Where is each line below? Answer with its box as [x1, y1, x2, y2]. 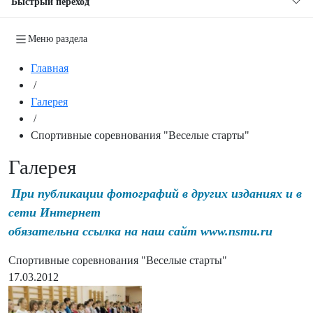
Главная [31, 61, 68, 74]
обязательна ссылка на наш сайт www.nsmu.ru [8, 224, 272, 238]
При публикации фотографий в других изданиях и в [11, 186, 302, 201]
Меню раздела [28, 33, 87, 44]
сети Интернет [8, 205, 101, 219]
